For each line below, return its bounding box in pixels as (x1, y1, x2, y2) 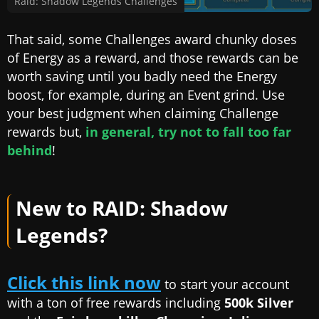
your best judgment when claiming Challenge (7, 104, 278, 122)
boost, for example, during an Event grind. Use (7, 85, 285, 103)
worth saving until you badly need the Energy (7, 67, 277, 85)
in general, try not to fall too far (85, 122, 291, 140)
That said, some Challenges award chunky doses (7, 30, 297, 48)
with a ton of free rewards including (7, 293, 224, 311)
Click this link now (7, 270, 161, 294)
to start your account (161, 275, 289, 293)
